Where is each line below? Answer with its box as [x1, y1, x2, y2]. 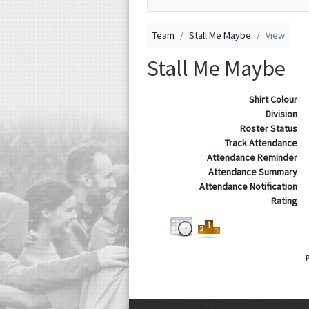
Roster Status [239, 122, 297, 134]
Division [265, 108, 297, 120]
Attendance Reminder [206, 151, 297, 163]
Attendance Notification [199, 180, 297, 192]
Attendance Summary [208, 166, 297, 178]
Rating [270, 195, 297, 207]
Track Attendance [224, 137, 297, 149]
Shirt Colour [248, 93, 297, 106]
